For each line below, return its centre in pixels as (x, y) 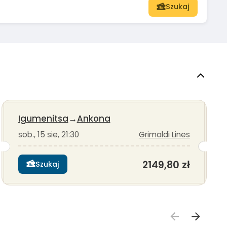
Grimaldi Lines (164, 134)
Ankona (93, 118)
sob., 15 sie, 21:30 (48, 134)
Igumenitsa (43, 118)
